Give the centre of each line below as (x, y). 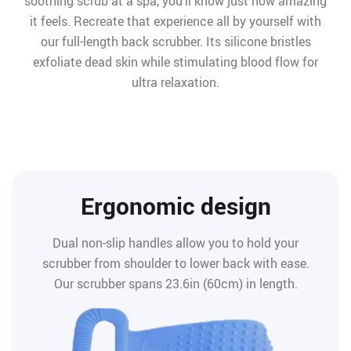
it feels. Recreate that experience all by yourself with (175, 21)
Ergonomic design (175, 206)
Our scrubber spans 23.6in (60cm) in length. (175, 284)
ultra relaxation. (175, 82)
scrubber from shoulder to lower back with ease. (175, 263)
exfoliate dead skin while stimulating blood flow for (175, 62)
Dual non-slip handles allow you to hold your (175, 243)
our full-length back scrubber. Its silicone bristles (175, 42)
